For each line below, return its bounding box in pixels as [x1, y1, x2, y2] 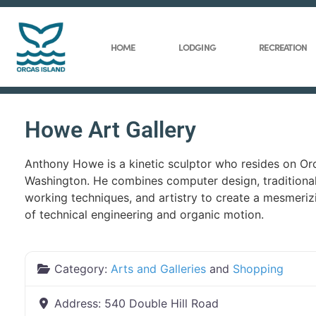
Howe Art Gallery [25, 116, 196, 144]
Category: [54, 262, 111, 276]
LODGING [178, 40, 216, 54]
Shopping [233, 262, 284, 276]
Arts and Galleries [111, 262, 206, 276]
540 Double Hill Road [104, 296, 219, 311]
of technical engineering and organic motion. [25, 207, 264, 222]
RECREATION [259, 40, 308, 54]
